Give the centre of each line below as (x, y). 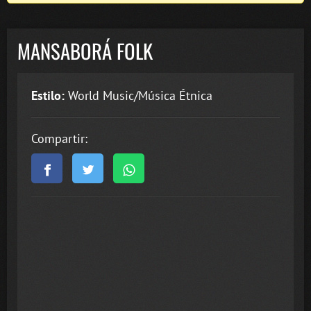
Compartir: (59, 138)
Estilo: (48, 95)
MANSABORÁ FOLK (85, 51)
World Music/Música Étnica (138, 95)
